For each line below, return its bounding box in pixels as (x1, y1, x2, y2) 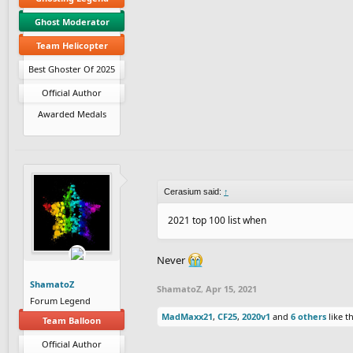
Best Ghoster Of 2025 (28, 62, 115, 75)
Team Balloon (43, 314, 101, 326)
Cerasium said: (164, 186, 224, 196)
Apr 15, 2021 (206, 282, 257, 295)
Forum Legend (30, 294, 91, 307)
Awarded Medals (37, 107, 106, 120)
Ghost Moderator (34, 15, 110, 28)
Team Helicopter (35, 39, 108, 51)
